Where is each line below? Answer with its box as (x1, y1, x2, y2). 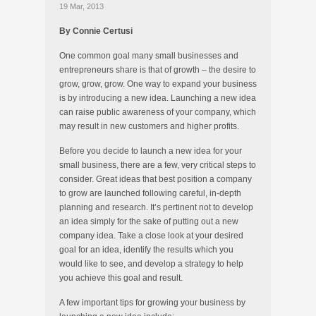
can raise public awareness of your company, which (59, 107, 256, 117)
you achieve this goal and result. (59, 273, 183, 283)
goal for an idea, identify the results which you (59, 245, 233, 255)
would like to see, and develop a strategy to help (59, 259, 243, 269)
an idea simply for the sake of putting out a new (59, 217, 238, 226)
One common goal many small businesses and (59, 51, 238, 61)
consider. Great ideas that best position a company (59, 174, 252, 184)
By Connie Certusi (59, 26, 133, 36)
